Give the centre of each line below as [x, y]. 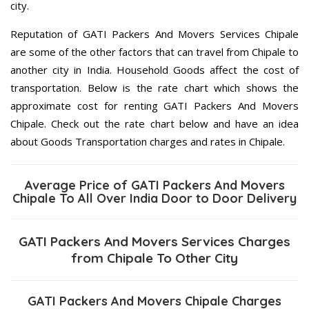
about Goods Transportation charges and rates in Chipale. [148, 142]
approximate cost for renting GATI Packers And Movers [154, 106]
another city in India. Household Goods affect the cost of [154, 70]
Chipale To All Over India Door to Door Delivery [154, 199]
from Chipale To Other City [154, 258]
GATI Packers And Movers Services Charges [154, 242]
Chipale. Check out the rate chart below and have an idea [154, 124]
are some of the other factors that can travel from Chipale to [154, 52]
